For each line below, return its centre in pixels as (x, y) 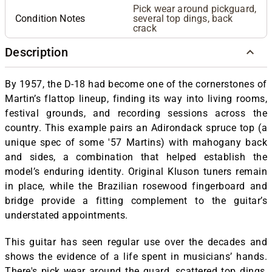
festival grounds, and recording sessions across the (136, 113)
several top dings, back (183, 18)
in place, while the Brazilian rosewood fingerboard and (136, 186)
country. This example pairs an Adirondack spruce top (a (136, 127)
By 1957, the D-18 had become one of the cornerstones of (136, 84)
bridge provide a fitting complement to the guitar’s (136, 200)
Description (36, 53)
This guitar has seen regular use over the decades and (136, 242)
